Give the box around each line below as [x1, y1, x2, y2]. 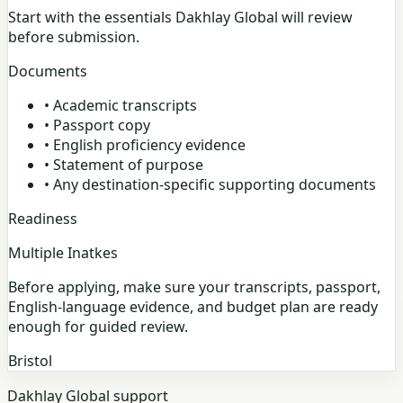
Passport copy [53, 115, 150, 136]
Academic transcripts [53, 95, 197, 116]
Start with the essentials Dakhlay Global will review [8, 7, 353, 28]
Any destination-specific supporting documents [53, 175, 376, 195]
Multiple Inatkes [8, 243, 118, 264]
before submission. [8, 27, 139, 48]
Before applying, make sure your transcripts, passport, [8, 277, 381, 298]
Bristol [8, 351, 52, 372]
